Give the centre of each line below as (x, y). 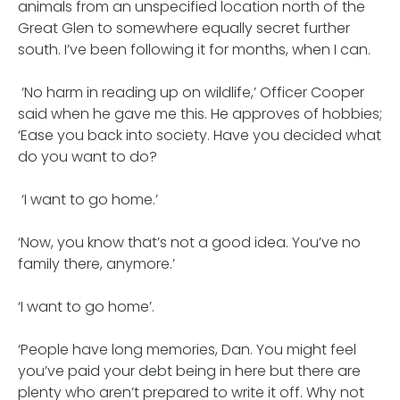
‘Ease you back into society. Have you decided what (200, 135)
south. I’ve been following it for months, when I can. (194, 49)
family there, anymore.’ (96, 263)
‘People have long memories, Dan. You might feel (187, 349)
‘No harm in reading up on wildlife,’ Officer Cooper (191, 92)
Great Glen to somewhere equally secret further (184, 28)
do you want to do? (87, 156)
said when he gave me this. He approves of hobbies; (200, 113)
